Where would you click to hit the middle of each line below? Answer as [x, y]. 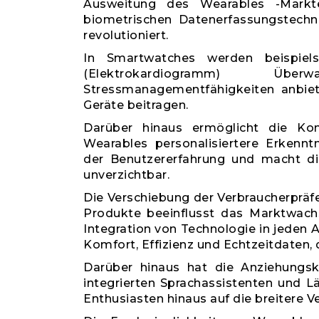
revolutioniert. [126, 35]
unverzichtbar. [126, 175]
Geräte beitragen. [136, 105]
